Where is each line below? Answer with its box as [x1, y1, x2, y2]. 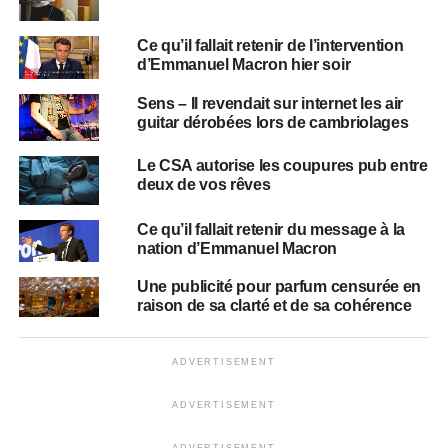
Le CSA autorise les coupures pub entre [136, 157, 428, 175]
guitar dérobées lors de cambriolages [136, 114, 409, 132]
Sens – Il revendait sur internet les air [136, 95, 404, 113]
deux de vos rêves [136, 176, 271, 194]
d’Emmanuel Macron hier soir [136, 56, 351, 73]
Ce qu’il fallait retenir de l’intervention [136, 37, 404, 54]
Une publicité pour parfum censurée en [136, 277, 422, 295]
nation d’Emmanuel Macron [136, 239, 338, 257]
